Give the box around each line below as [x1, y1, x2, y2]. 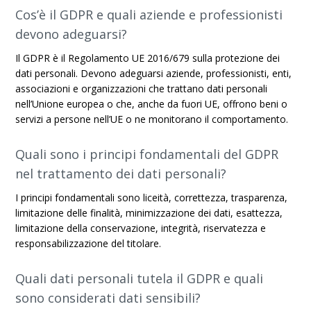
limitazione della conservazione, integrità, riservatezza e [15, 221, 267, 235]
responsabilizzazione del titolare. [15, 237, 162, 250]
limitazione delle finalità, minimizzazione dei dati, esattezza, [15, 206, 283, 219]
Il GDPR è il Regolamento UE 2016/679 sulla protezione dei [15, 51, 280, 65]
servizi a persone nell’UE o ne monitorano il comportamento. [15, 112, 289, 126]
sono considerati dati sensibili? [15, 289, 201, 306]
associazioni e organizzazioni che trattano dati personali [15, 82, 268, 95]
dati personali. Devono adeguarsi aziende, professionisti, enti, [15, 67, 292, 80]
